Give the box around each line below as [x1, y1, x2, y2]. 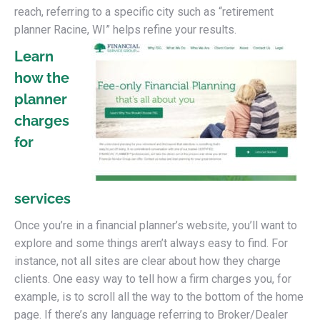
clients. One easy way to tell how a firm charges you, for [14, 272, 291, 286]
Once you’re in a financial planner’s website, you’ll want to [14, 219, 297, 232]
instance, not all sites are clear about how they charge [14, 254, 281, 268]
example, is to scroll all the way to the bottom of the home [14, 290, 304, 304]
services [14, 190, 71, 207]
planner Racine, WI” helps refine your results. [14, 23, 236, 36]
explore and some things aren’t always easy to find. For [14, 236, 288, 250]
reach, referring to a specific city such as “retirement [14, 5, 274, 19]
